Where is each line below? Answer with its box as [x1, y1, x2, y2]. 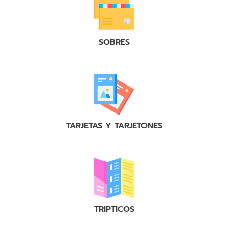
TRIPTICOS [94, 203, 134, 216]
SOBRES [98, 36, 130, 49]
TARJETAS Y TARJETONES [66, 120, 162, 132]
